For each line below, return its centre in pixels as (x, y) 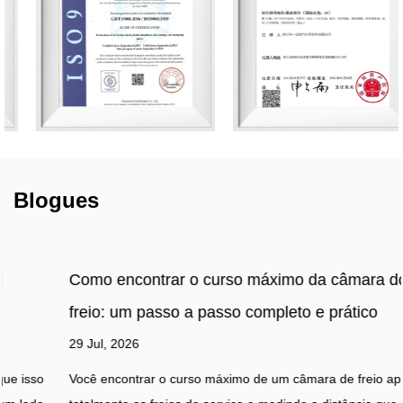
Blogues (56, 201)
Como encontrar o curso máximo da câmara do (183, 280)
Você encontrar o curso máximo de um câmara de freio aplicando (200, 379)
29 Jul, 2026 (49, 344)
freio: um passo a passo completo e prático (168, 313)
